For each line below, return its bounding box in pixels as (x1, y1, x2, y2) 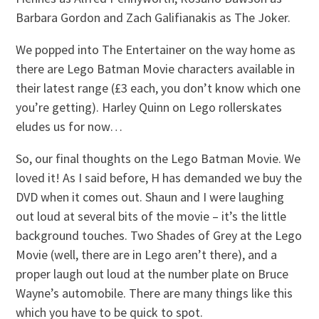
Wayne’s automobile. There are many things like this (16, 284, 293, 301)
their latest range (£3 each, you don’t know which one (16, 79, 301, 96)
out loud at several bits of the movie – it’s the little (16, 207, 287, 224)
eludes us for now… (16, 117, 123, 135)
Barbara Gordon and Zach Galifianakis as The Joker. (16, 9, 291, 26)
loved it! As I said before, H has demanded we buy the (16, 169, 303, 186)
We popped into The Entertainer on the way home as (16, 41, 296, 58)
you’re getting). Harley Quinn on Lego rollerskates (16, 98, 283, 115)
